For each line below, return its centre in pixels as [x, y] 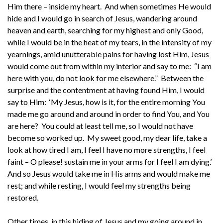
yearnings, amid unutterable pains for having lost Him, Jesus [108, 54]
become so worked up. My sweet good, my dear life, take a [107, 137]
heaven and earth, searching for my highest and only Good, [105, 30]
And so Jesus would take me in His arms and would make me [109, 173]
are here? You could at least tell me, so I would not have [100, 125]
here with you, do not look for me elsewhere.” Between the [106, 78]
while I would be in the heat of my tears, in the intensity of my [110, 42]
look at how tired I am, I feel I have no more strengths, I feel [107, 149]
